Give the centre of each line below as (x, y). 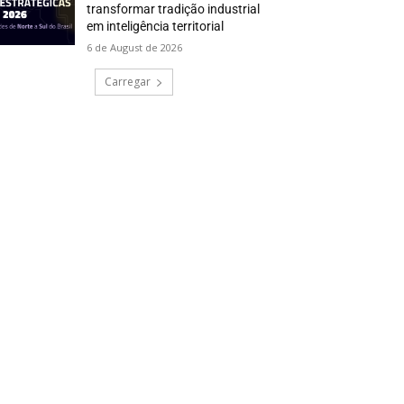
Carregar (127, 82)
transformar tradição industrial (174, 9)
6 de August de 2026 (135, 48)
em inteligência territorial (156, 27)
